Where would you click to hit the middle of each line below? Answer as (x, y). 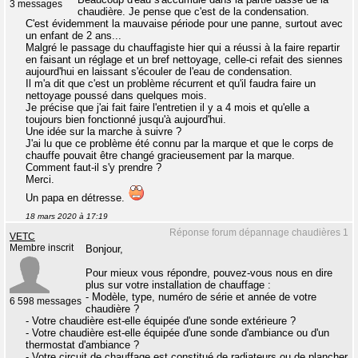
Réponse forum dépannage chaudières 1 (259, 233)
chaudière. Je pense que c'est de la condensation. (193, 12)
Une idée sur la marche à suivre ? (103, 131)
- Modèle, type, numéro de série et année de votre (201, 297)
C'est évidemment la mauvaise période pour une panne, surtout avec (184, 24)
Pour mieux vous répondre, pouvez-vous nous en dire (209, 273)
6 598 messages (46, 301)
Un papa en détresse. (77, 198)
